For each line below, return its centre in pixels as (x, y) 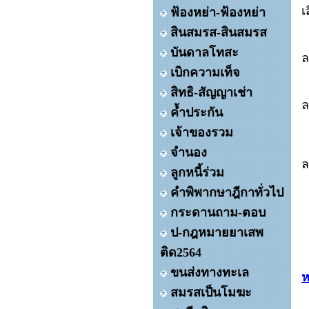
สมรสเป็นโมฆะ (211, 292)
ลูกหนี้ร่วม (197, 172)
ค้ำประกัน (197, 112)
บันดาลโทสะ (205, 52)
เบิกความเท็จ (205, 72)
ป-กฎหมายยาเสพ (217, 232)
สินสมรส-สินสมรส (219, 32)
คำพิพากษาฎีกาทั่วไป (227, 192)
